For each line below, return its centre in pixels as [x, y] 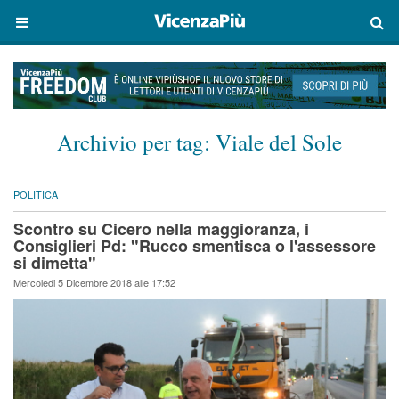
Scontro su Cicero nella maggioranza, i [161, 229]
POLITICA [36, 195]
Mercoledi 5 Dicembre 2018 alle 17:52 [94, 283]
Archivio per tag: [136, 142]
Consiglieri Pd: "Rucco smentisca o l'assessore [195, 246]
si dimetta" [55, 263]
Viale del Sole [279, 142]
